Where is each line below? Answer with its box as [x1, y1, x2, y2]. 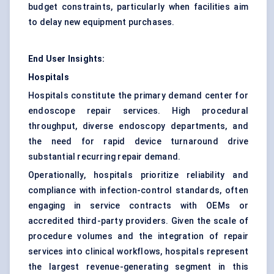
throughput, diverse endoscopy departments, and [28, 121, 248, 131]
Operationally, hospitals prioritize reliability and [28, 170, 248, 180]
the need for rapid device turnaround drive [28, 136, 248, 147]
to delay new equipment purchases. [28, 17, 175, 28]
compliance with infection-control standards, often [28, 185, 248, 196]
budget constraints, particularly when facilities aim [28, 2, 248, 12]
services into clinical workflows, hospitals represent [28, 246, 248, 257]
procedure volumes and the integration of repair [28, 231, 248, 242]
